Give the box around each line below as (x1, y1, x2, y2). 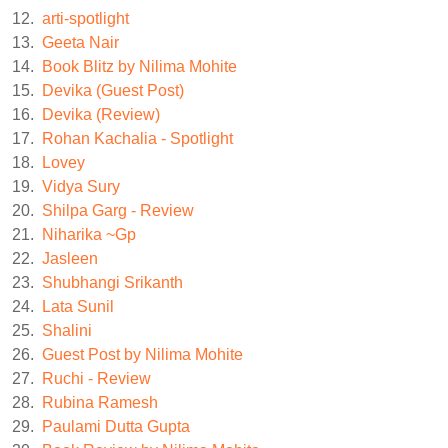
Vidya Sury (42, 177, 120, 195)
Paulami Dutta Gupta (42, 417, 190, 435)
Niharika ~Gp (42, 225, 136, 243)
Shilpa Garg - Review (42, 201, 194, 219)
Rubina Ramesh (42, 393, 158, 411)
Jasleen (42, 249, 98, 267)
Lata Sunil (42, 297, 114, 315)
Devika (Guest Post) (42, 81, 184, 99)
